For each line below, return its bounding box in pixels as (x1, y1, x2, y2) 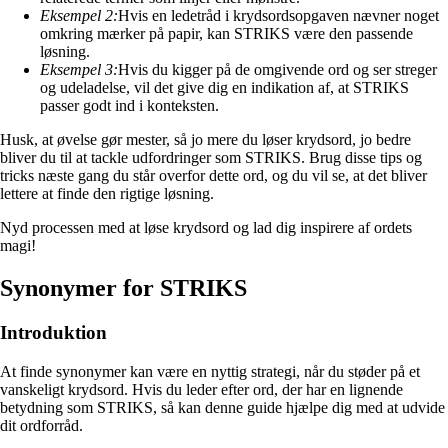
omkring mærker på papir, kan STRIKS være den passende (40, 25, 413, 43)
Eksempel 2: (40, 7, 118, 25)
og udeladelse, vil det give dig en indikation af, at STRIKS (40, 79, 409, 97)
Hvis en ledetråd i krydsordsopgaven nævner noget (118, 7, 439, 25)
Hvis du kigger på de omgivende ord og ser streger (118, 61, 437, 79)
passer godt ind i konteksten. (40, 97, 219, 115)
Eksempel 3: (40, 61, 118, 79)
